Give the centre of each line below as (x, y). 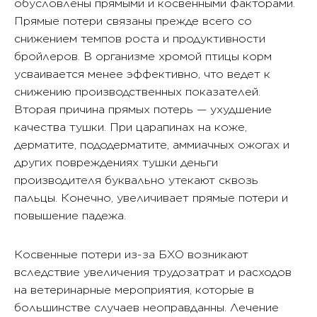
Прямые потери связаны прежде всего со (133, 21)
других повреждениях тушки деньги (116, 162)
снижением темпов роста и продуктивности (140, 39)
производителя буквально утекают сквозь (136, 180)
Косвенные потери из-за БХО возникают (131, 254)
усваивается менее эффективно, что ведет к (142, 74)
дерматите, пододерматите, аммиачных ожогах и (152, 145)
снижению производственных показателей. (137, 92)
